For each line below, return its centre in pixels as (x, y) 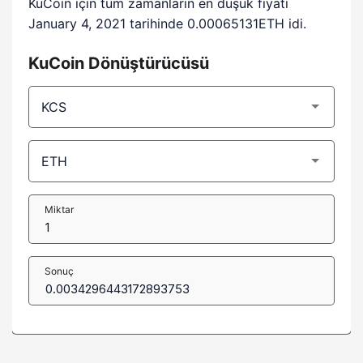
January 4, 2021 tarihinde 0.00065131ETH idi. (168, 23)
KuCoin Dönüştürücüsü (119, 63)
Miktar (59, 209)
